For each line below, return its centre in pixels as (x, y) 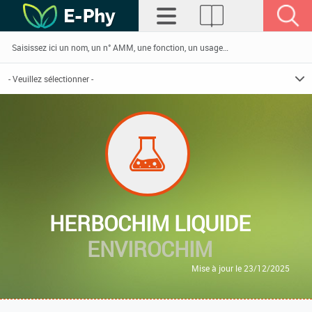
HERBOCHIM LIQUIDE (150, 223)
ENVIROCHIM (150, 249)
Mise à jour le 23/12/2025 (241, 268)
